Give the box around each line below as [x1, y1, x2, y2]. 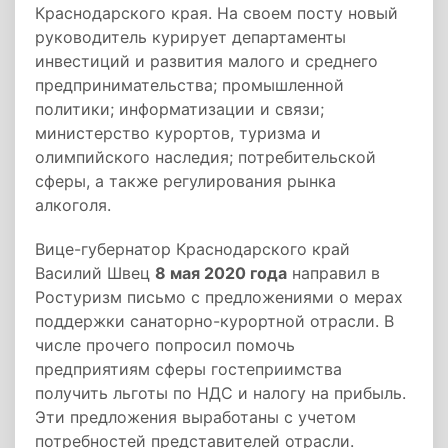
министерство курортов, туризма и [35, 123, 321, 143]
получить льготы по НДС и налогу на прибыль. [35, 383, 406, 403]
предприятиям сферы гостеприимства [35, 359, 342, 379]
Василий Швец [35, 263, 155, 283]
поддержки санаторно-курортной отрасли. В [35, 311, 394, 331]
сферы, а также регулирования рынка [35, 171, 336, 191]
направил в [287, 263, 380, 283]
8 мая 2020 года [155, 263, 287, 283]
